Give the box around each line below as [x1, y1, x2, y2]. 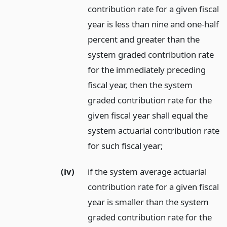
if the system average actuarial [88, 165, 207, 177]
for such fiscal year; [88, 140, 164, 152]
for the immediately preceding [88, 64, 206, 76]
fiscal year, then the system [88, 79, 193, 91]
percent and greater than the [88, 33, 200, 46]
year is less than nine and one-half [88, 18, 219, 30]
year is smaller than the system [88, 196, 209, 208]
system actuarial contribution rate [88, 125, 220, 137]
